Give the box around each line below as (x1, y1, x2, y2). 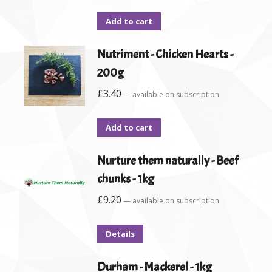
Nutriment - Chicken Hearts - (97, 47, 233, 63)
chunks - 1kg (97, 171, 154, 187)
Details (106, 228, 135, 240)
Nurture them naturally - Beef (97, 153, 238, 169)
